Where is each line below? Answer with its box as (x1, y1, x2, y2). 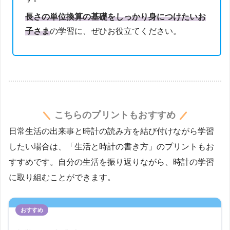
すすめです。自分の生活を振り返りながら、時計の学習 (9, 158, 214, 167)
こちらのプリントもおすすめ (54, 109, 176, 120)
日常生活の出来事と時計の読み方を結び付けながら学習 (9, 127, 214, 136)
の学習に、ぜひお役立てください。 (50, 26, 182, 35)
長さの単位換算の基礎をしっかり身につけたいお (25, 12, 206, 21)
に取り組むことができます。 (9, 173, 116, 182)
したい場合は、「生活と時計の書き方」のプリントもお (9, 142, 214, 151)
